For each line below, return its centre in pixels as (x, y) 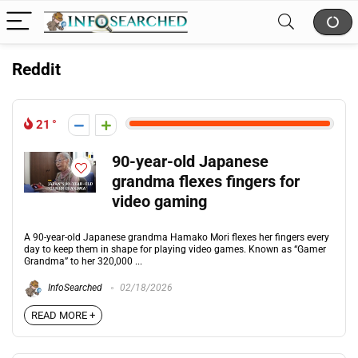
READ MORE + (63, 315)
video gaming (159, 202)
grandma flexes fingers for (206, 182)
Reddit (36, 70)
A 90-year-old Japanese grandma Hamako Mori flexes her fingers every (177, 237)
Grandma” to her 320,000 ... (83, 261)
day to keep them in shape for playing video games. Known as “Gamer (175, 249)
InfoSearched (74, 288)
